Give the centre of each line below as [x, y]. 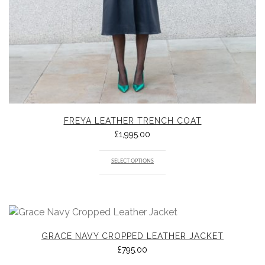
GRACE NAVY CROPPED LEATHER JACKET [132, 236]
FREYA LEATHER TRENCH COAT [132, 120]
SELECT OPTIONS [132, 161]
